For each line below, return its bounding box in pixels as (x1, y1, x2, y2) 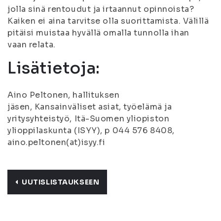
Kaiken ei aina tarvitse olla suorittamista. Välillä (7, 16, 209, 26)
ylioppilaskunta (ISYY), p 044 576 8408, (7, 125, 175, 136)
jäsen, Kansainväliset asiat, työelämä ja (7, 102, 172, 112)
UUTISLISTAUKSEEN (22, 178, 100, 186)
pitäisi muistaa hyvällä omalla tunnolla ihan (7, 28, 189, 38)
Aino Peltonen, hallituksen (7, 90, 120, 100)
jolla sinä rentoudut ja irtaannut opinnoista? (7, 4, 194, 14)
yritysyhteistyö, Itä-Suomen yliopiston (7, 113, 170, 124)
